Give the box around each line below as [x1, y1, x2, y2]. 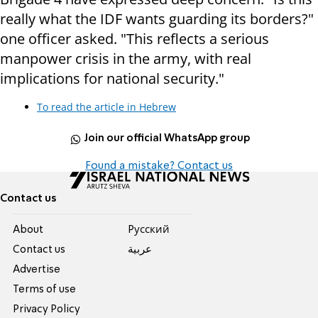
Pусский [127, 224, 170, 235]
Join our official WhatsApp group [84, 133, 251, 144]
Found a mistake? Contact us [85, 160, 233, 172]
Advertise [13, 264, 61, 275]
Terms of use [13, 284, 77, 295]
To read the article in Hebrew [37, 99, 176, 114]
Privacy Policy [13, 304, 81, 314]
